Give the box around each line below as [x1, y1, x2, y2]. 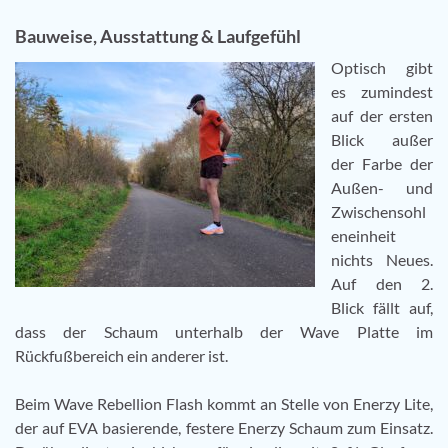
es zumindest [331, 81, 433, 101]
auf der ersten [331, 105, 433, 125]
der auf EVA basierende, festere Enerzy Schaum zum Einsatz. [15, 417, 433, 437]
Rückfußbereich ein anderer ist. [15, 345, 228, 365]
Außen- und [331, 177, 433, 197]
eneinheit [331, 225, 396, 245]
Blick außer [331, 129, 433, 149]
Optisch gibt [331, 57, 433, 77]
